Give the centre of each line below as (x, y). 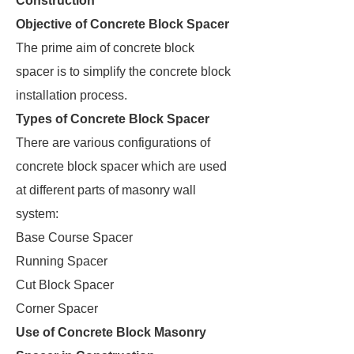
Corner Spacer (57, 309)
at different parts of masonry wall (106, 190)
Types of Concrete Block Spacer (113, 119)
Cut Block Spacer (65, 285)
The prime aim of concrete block (105, 48)
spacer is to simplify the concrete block (123, 72)
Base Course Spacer (74, 237)
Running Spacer (62, 261)
